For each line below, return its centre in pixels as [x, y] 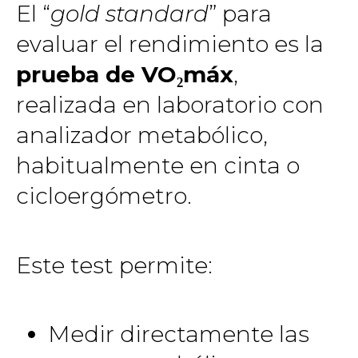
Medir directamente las [179, 334]
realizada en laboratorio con [170, 105]
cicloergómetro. [104, 196]
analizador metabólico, [142, 135]
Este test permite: [114, 265]
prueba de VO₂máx [125, 74]
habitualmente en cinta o [158, 165]
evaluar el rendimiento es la [170, 44]
